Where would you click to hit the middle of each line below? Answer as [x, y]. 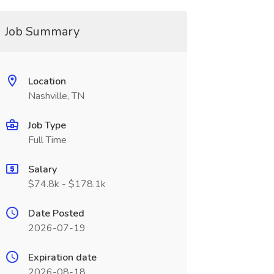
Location [47, 81]
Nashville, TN [56, 96]
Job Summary [42, 31]
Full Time [47, 140]
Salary [42, 169]
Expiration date [62, 257]
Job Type [47, 125]
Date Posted [56, 213]
